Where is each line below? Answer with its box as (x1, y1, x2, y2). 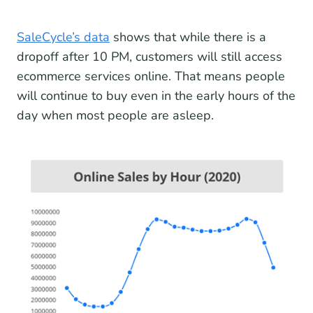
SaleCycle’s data (17, 29, 110, 46)
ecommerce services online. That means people (17, 68, 285, 85)
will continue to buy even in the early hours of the (17, 87, 296, 105)
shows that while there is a (110, 29, 266, 46)
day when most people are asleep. (17, 107, 214, 124)
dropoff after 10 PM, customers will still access (17, 48, 282, 66)
